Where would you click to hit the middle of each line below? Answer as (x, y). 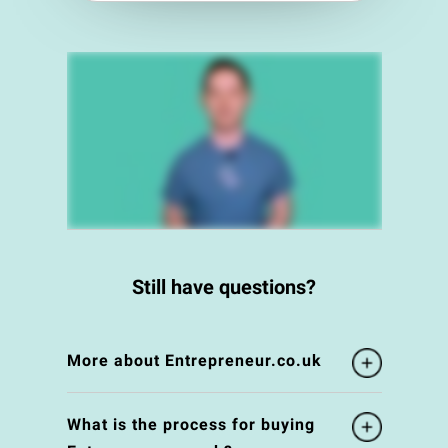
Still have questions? (224, 287)
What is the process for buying (190, 425)
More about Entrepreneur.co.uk (194, 361)
